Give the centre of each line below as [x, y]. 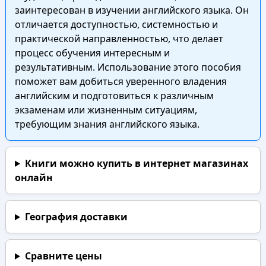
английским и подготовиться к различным [114, 96]
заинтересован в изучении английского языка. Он [132, 10]
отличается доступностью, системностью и [116, 24]
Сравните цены [63, 256]
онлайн [34, 178]
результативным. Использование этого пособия [128, 67]
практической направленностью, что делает [119, 39]
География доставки [76, 217]
